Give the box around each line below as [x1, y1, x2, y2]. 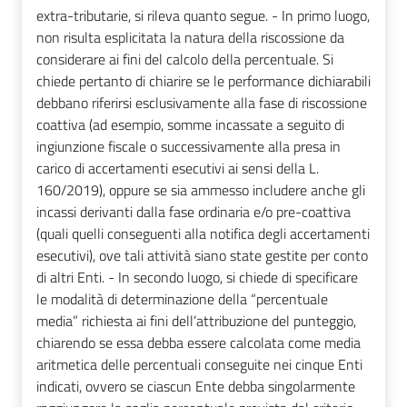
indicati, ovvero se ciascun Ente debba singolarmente [36, 375, 355, 398]
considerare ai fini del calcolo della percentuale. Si [36, 48, 333, 71]
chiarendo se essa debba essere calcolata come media [36, 332, 361, 354]
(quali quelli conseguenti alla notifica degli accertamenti [36, 223, 370, 245]
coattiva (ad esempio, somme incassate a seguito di [36, 114, 344, 136]
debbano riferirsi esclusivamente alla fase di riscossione [36, 92, 367, 114]
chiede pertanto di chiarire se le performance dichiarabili [36, 70, 371, 93]
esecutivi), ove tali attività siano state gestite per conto [36, 244, 368, 267]
